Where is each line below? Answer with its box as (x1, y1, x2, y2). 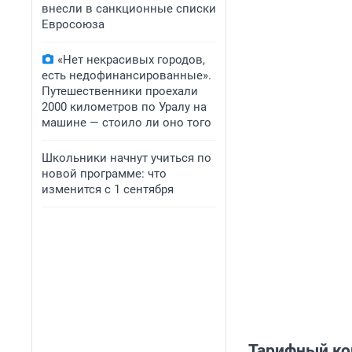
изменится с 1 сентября (42, 182, 174, 196)
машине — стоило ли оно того (42, 115, 211, 130)
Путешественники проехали (42, 84, 198, 98)
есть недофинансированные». (42, 68, 211, 82)
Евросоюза (42, 17, 104, 31)
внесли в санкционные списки (42, 2, 216, 16)
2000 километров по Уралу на (42, 100, 207, 114)
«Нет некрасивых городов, (57, 53, 205, 67)
